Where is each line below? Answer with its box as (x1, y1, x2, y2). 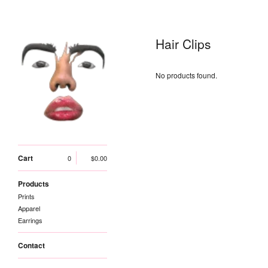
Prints (18, 191, 35, 201)
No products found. (156, 70, 217, 80)
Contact (18, 240, 45, 251)
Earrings (18, 215, 42, 225)
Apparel (18, 203, 40, 213)
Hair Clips (156, 35, 211, 53)
